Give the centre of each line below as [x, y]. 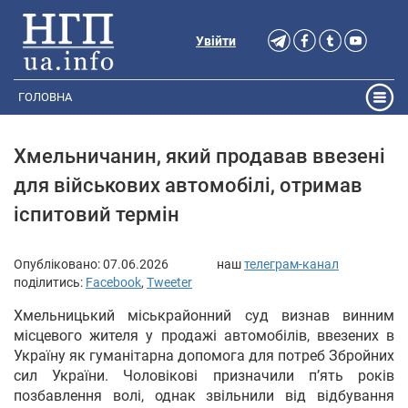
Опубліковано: [58, 264]
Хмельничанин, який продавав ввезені [199, 156]
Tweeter [169, 282]
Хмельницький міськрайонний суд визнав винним [204, 315]
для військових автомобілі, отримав [188, 185]
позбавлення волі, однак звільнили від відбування [204, 395]
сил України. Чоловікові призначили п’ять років [204, 375]
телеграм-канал [291, 264]
